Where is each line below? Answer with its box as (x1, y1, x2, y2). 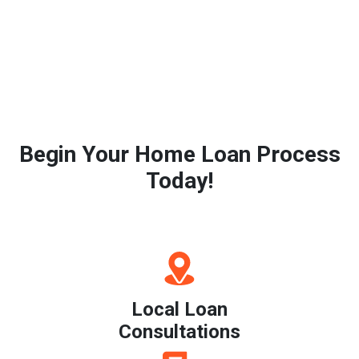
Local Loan (131, 298, 228, 321)
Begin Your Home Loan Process (18, 141, 341, 168)
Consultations (119, 321, 240, 344)
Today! (146, 167, 213, 195)
